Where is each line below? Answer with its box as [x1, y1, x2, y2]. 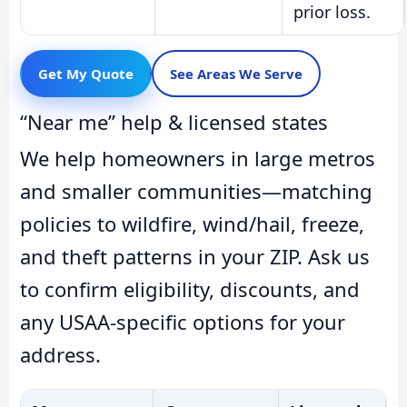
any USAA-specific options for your [20, 308, 345, 336]
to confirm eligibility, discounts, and [20, 275, 360, 303]
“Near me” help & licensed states [20, 108, 328, 136]
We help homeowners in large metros [20, 144, 375, 173]
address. [20, 341, 101, 369]
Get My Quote [38, 65, 134, 84]
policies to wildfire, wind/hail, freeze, [20, 210, 364, 238]
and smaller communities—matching [20, 177, 372, 205]
